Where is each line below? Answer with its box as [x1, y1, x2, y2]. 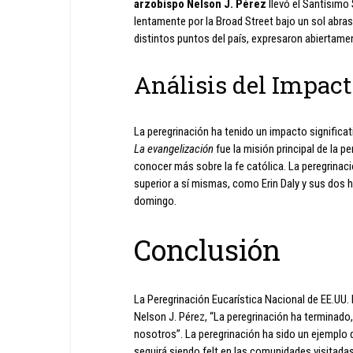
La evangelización [134, 142, 214, 156]
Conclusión [134, 231, 281, 269]
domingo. [134, 194, 176, 208]
